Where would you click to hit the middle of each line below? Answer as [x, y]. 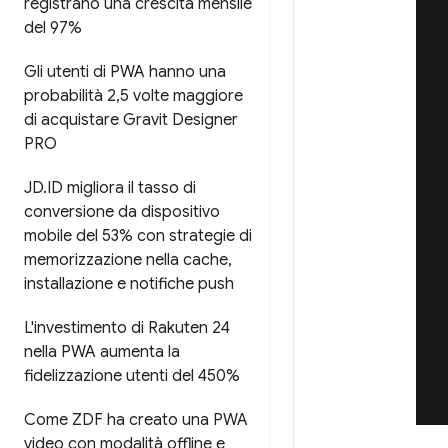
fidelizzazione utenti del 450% [132, 376]
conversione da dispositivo [122, 212]
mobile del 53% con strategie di [138, 236]
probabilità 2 [70, 96]
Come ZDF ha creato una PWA [136, 420]
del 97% [53, 28]
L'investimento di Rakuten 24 [127, 328]
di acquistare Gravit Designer [131, 120]
